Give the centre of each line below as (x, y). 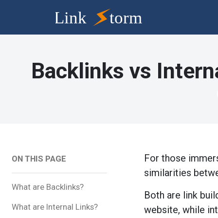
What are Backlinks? (48, 187)
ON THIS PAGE (39, 158)
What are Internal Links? (55, 207)
